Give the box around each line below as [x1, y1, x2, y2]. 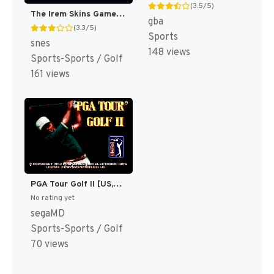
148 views [147, 46, 190, 59]
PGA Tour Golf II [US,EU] [113, 179, 122, 190]
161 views [31, 68, 70, 81]
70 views [31, 238, 68, 251]
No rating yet [31, 193, 75, 203]
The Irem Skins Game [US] [116, 9, 125, 20]
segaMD [31, 207, 65, 220]
